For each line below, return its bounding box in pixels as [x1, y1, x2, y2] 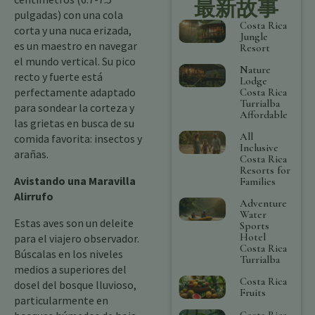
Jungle [240, 30, 269, 43]
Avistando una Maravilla [14, 174, 136, 188]
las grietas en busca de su [14, 116, 134, 130]
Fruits [240, 285, 266, 299]
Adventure [240, 196, 288, 210]
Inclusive [240, 141, 279, 154]
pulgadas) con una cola [14, 8, 123, 22]
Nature [240, 63, 271, 76]
